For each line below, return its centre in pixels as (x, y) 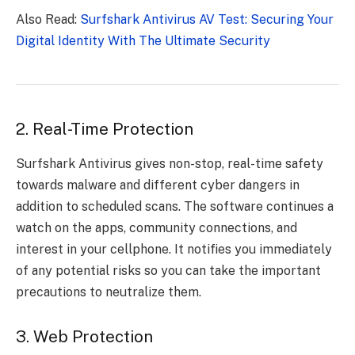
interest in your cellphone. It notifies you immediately (174, 250)
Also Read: (48, 19)
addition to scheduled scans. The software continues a (175, 207)
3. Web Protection (84, 336)
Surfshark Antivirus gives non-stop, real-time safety (170, 164)
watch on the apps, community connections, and (157, 228)
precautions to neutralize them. (109, 292)
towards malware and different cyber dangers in (158, 185)
